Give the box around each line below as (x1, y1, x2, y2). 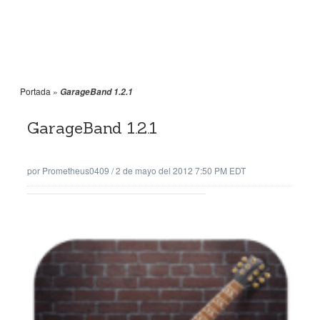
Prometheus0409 (42, 164, 109, 176)
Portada (20, 85, 51, 97)
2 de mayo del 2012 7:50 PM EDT (116, 164, 246, 176)
